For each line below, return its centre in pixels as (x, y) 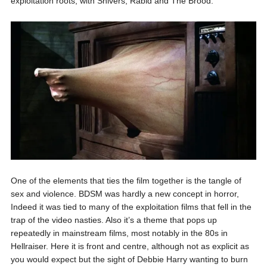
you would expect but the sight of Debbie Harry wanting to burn (129, 259)
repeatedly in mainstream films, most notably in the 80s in (119, 233)
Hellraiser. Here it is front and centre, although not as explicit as (130, 246)
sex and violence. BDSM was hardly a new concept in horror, (125, 193)
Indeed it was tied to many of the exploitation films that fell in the (131, 207)
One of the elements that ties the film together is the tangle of (126, 180)
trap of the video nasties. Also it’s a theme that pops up (114, 220)
